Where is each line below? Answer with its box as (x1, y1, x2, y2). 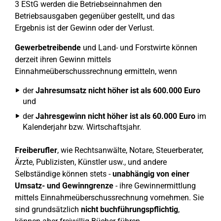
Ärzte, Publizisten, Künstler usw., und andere (15, 157, 167, 167)
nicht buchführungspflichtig (79, 205, 178, 214)
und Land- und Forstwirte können (81, 43, 197, 52)
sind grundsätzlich (15, 205, 79, 214)
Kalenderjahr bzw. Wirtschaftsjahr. (23, 122, 141, 132)
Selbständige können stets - (15, 169, 110, 179)
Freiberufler (15, 146, 57, 155)
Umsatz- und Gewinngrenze (15, 181, 113, 190)
